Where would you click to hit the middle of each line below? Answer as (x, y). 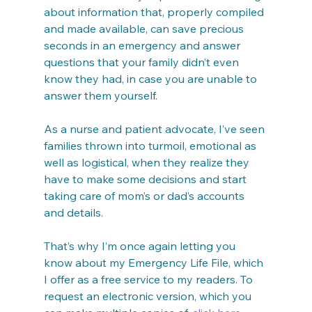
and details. (73, 212)
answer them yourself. (100, 95)
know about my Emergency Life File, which (155, 263)
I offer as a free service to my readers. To (149, 279)
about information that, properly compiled (155, 12)
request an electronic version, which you (149, 296)
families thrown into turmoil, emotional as (151, 146)
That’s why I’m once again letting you (141, 246)
